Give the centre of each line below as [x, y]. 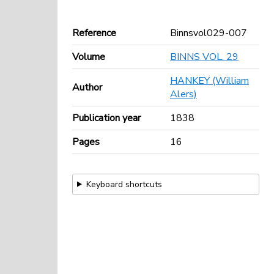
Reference [94, 33]
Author [87, 87]
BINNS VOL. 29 [204, 57]
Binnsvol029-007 [209, 33]
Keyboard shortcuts [124, 184]
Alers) [183, 94]
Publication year [106, 118]
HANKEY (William [209, 80]
